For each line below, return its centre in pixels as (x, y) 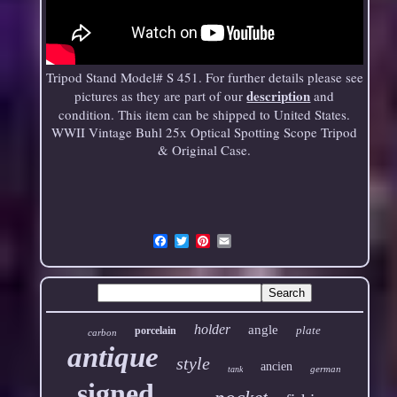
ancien (277, 366)
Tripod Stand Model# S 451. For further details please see (204, 77)
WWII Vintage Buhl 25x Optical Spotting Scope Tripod (205, 132)
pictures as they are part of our (161, 96)
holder (213, 329)
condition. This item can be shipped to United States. (205, 114)
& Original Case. (205, 150)
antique (113, 357)
